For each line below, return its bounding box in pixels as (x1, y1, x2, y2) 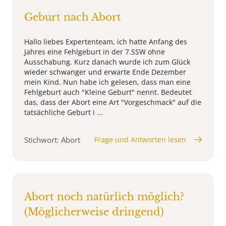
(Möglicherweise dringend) (24, 205, 164, 218)
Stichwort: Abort (24, 134, 80, 145)
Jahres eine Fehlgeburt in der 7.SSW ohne (24, 46, 165, 56)
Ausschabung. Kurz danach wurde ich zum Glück (24, 56, 190, 67)
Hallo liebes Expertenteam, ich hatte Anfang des (24, 36, 187, 46)
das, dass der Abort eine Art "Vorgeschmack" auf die (24, 97, 201, 107)
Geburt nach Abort (24, 11, 121, 23)
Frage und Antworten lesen (94, 134, 186, 144)
